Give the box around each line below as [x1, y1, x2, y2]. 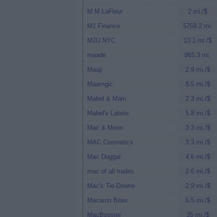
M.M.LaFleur [87, 8, 123, 15]
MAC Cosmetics [87, 139, 133, 146]
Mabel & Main [87, 95, 126, 102]
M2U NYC [87, 37, 115, 44]
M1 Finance [87, 22, 120, 30]
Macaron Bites [87, 197, 128, 204]
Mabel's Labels [87, 109, 129, 117]
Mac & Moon [87, 124, 123, 131]
